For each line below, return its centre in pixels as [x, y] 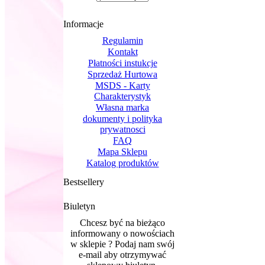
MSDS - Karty [122, 85]
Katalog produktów [122, 163]
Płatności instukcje [122, 63]
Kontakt [122, 52]
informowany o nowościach [122, 233]
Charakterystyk [122, 96]
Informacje [83, 24]
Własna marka [122, 107]
